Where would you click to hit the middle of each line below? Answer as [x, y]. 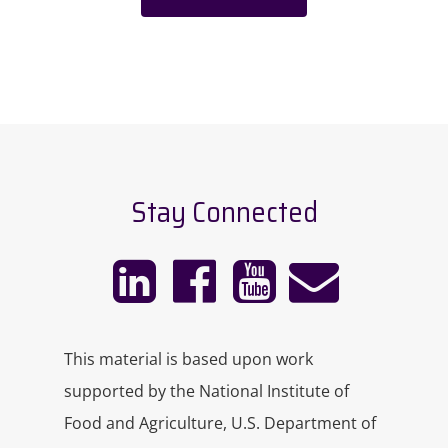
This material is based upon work [189, 359]
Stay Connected [224, 212]
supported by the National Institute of [207, 391]
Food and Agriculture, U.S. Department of [220, 423]
